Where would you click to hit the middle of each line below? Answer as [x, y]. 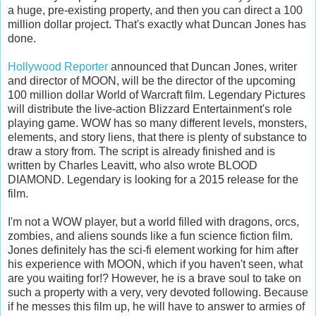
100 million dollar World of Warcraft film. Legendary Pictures [157, 95]
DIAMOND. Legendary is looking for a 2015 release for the [153, 179]
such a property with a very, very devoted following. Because [158, 292]
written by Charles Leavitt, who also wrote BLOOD [133, 165]
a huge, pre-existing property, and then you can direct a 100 [155, 10]
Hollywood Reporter [58, 66]
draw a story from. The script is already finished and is [141, 151]
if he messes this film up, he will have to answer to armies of [156, 306]
